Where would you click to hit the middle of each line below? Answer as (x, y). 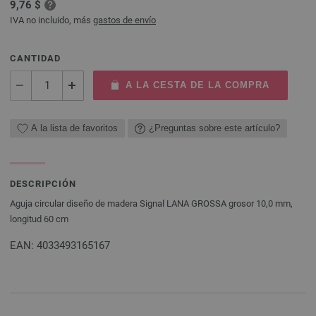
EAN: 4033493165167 (60, 245)
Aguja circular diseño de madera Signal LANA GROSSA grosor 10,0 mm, (151, 203)
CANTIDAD (35, 58)
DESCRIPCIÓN (43, 183)
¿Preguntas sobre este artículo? (214, 128)
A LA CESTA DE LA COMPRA (197, 85)
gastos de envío (124, 20)
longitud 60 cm (39, 219)
